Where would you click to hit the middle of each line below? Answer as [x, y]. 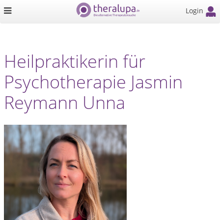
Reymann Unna [65, 102]
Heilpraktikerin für [75, 61]
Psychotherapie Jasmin [93, 82]
